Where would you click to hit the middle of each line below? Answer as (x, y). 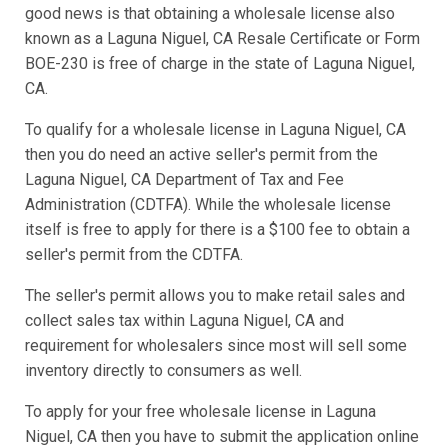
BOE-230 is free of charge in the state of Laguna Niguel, (220, 64)
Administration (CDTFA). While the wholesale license (208, 205)
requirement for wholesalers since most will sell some (216, 346)
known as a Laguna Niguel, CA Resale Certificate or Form (222, 39)
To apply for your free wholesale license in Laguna (200, 412)
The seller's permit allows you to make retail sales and (215, 296)
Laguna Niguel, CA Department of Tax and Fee (184, 180)
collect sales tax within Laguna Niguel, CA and (184, 321)
